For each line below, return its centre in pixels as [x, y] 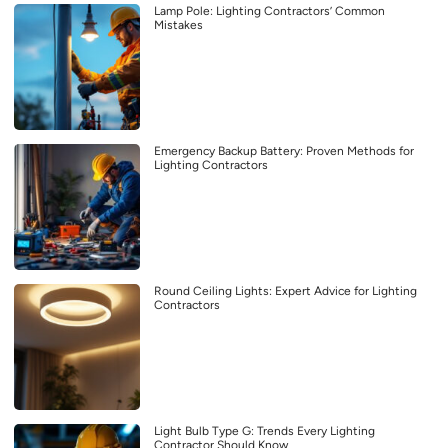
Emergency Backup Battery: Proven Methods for [284, 150]
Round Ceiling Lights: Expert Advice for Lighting [285, 290]
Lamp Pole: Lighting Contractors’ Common [269, 10]
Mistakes [178, 24]
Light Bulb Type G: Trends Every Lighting [264, 430]
